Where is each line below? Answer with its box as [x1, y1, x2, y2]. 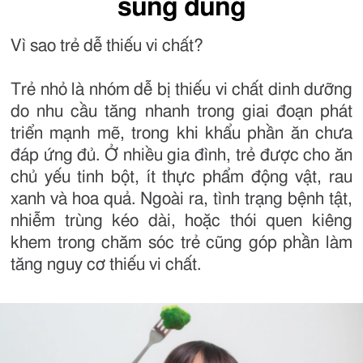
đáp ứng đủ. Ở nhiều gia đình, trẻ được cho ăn [11, 147, 352, 164]
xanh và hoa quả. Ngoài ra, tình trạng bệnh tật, [11, 190, 352, 207]
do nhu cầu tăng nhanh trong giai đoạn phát [11, 103, 352, 120]
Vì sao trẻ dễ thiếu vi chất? [11, 37, 203, 54]
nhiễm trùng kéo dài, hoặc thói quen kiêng [11, 212, 352, 229]
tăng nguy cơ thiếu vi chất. [11, 256, 201, 273]
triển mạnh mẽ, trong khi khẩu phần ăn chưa [11, 125, 352, 142]
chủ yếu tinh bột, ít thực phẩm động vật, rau [11, 169, 352, 186]
